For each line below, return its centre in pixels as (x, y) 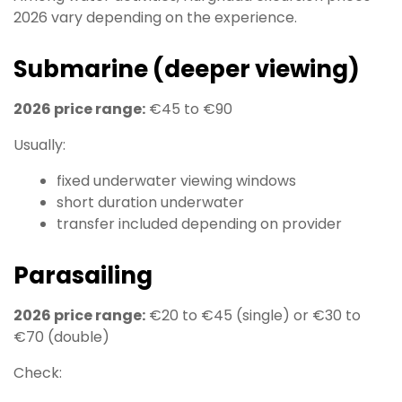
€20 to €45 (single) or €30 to (253, 316)
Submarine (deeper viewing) (187, 70)
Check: (38, 373)
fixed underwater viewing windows (176, 181)
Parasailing (83, 276)
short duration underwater (150, 203)
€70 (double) (61, 337)
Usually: (39, 145)
